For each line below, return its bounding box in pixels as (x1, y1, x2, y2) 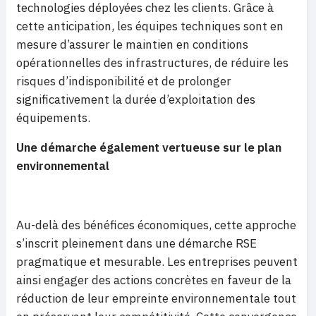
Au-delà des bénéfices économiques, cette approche (16, 217, 296, 233)
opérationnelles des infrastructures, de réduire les (16, 55, 288, 71)
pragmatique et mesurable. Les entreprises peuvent (16, 254, 298, 269)
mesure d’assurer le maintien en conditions (16, 37, 248, 52)
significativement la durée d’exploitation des (16, 92, 255, 107)
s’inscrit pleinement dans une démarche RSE (16, 236, 257, 251)
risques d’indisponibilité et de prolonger (16, 73, 231, 89)
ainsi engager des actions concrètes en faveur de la (16, 272, 291, 288)
